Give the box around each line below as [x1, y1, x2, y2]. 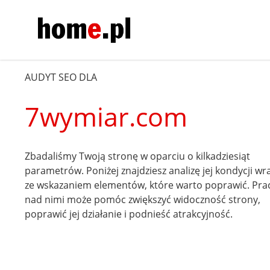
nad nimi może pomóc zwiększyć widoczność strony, [25, 192, 261, 206]
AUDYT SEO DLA [25, 70, 98, 84]
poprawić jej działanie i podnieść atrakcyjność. [25, 207, 233, 221]
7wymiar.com [25, 98, 188, 134]
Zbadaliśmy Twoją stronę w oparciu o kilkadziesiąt [25, 149, 251, 163]
